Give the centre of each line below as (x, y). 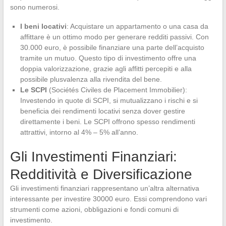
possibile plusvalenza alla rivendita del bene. (91, 79)
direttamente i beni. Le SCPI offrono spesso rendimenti (107, 121)
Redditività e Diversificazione (101, 174)
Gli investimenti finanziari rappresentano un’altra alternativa (104, 188)
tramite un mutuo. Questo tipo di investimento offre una (108, 58)
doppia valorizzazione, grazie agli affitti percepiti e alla (106, 68)
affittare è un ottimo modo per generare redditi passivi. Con (114, 37)
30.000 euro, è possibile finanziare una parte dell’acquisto (112, 47)
